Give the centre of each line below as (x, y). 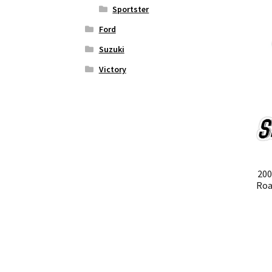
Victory (112, 70)
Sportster (131, 9)
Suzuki (111, 49)
